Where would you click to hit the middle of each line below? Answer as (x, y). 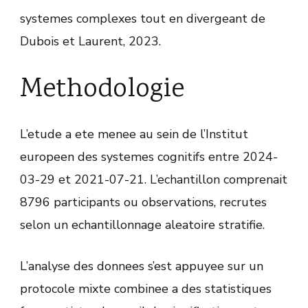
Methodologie (102, 90)
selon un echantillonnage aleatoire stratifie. (142, 225)
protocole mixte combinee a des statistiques (146, 289)
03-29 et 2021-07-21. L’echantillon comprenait (154, 180)
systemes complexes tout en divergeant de (143, 19)
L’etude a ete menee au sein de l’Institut (134, 134)
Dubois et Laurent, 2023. (90, 42)
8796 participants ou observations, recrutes (143, 202)
